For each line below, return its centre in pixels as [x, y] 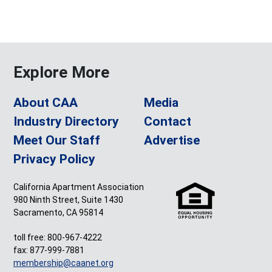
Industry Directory [66, 121]
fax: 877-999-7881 [49, 250]
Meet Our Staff [56, 140]
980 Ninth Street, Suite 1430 [68, 199]
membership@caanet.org [63, 263]
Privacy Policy [54, 159]
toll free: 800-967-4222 [57, 237]
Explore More [61, 72]
